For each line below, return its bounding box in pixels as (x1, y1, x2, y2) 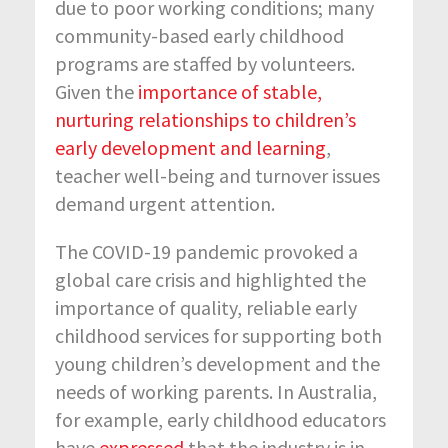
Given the (55, 78, 138, 104)
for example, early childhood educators (55, 406, 386, 432)
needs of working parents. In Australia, (55, 378, 377, 404)
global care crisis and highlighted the (55, 266, 366, 292)
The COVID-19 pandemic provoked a (55, 238, 358, 264)
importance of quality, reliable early (55, 294, 357, 320)
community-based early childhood (55, 22, 344, 48)
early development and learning (55, 134, 326, 160)
